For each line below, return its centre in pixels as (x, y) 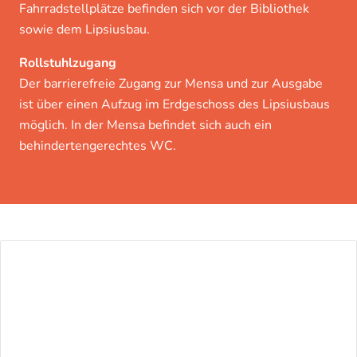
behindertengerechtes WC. (98, 145)
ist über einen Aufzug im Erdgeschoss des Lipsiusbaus (175, 104)
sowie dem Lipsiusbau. (84, 29)
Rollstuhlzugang (68, 63)
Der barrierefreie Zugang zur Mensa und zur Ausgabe (171, 83)
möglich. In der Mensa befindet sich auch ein (145, 125)
